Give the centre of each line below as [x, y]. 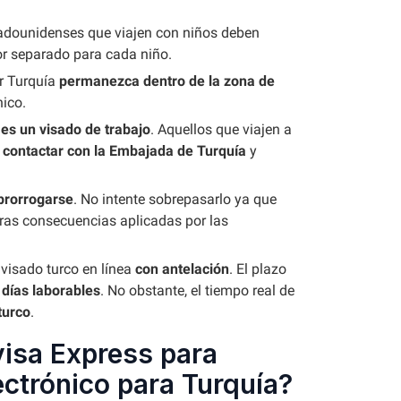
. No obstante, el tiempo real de [197, 290]
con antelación [182, 269]
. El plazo [258, 269]
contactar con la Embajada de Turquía [124, 151]
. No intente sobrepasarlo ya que [175, 199]
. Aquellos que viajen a [221, 129]
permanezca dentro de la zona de [167, 81]
